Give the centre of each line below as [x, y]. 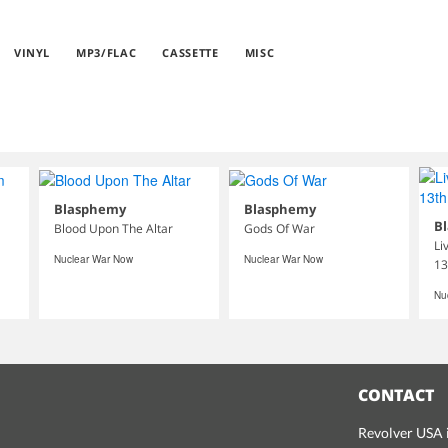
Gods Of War [279, 229]
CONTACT [396, 395]
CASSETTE [190, 52]
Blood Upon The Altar [113, 229]
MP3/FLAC [106, 52]
